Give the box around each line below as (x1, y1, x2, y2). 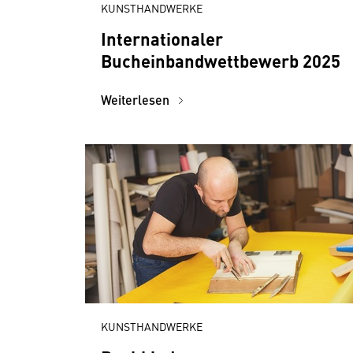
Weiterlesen (101, 91, 173, 109)
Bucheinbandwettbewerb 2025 (101, 48, 340, 72)
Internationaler (101, 26, 223, 50)
